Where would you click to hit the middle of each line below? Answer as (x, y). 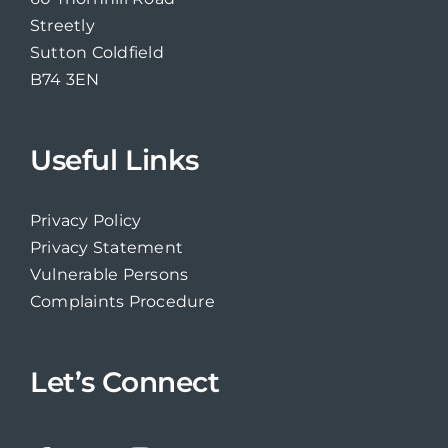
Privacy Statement (106, 248)
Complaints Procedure (122, 302)
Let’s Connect (124, 382)
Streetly (62, 26)
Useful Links (114, 160)
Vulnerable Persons (109, 275)
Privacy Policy (85, 221)
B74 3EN (64, 80)
